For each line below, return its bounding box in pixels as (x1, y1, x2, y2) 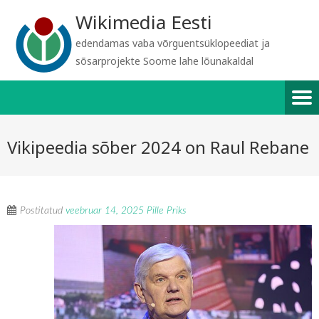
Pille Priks (147, 206, 187, 216)
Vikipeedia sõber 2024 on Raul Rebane (7, 135, 309, 159)
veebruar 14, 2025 (66, 206, 144, 216)
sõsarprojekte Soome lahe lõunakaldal (75, 54, 253, 68)
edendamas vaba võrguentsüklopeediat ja (75, 36, 270, 50)
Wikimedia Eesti (75, 9, 212, 35)
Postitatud (20, 206, 66, 216)
